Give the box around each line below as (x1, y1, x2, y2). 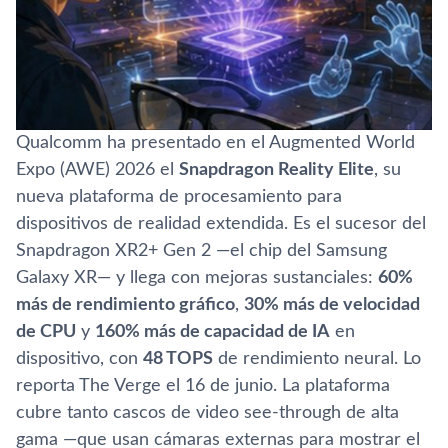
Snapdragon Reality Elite (179, 160, 374, 179)
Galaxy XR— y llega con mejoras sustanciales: (16, 268, 378, 287)
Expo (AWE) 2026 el (16, 160, 179, 179)
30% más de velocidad (244, 295, 420, 314)
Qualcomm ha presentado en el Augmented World (16, 133, 415, 152)
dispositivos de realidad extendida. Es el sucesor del (16, 214, 426, 233)
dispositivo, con (16, 349, 143, 368)
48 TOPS (143, 349, 213, 368)
